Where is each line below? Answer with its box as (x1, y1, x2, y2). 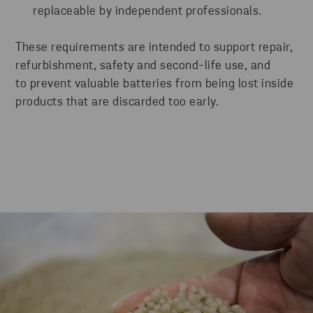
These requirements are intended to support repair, (15, 41, 293, 55)
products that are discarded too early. (15, 96, 219, 110)
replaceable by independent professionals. (33, 5, 262, 19)
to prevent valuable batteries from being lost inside (15, 78, 293, 92)
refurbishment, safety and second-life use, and (15, 59, 270, 73)
